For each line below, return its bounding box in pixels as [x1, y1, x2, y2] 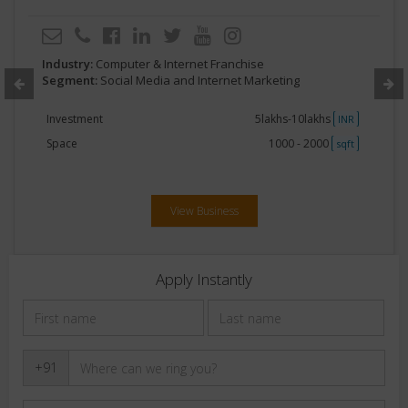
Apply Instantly [156, 269, 252, 290]
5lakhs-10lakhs [254, 111, 333, 127]
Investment [46, 111, 103, 127]
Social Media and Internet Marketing [100, 72, 300, 88]
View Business [169, 203, 239, 219]
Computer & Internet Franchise [96, 56, 264, 72]
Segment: [42, 72, 100, 88]
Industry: [42, 56, 96, 72]
